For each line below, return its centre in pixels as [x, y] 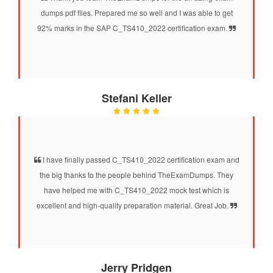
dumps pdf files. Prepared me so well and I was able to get [136, 12]
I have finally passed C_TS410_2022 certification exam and [140, 159]
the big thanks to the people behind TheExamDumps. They [136, 174]
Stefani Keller [136, 98]
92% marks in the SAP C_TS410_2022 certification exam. [133, 27]
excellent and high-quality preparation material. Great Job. [133, 205]
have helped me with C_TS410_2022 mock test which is [136, 190]
